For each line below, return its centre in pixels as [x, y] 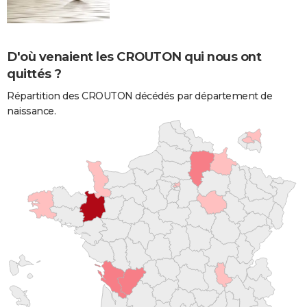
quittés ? [34, 74]
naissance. [31, 111]
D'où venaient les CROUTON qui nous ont [134, 57]
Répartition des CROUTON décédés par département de [139, 96]
